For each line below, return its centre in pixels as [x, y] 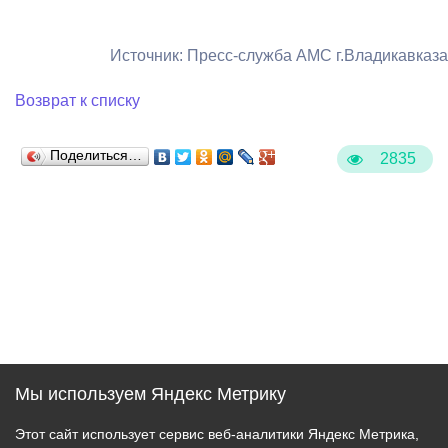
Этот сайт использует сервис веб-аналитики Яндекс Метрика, [217, 434]
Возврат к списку [77, 100]
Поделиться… [96, 155]
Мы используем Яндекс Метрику [150, 394]
